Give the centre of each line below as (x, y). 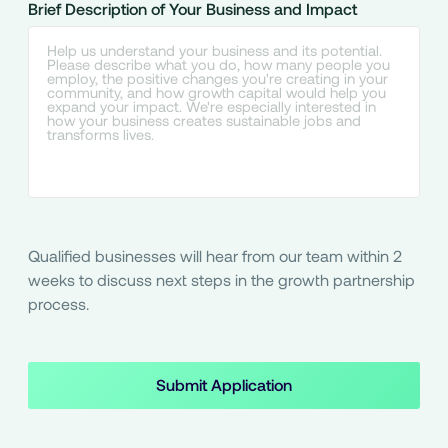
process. (58, 303)
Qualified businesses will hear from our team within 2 (214, 255)
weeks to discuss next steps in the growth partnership (221, 279)
